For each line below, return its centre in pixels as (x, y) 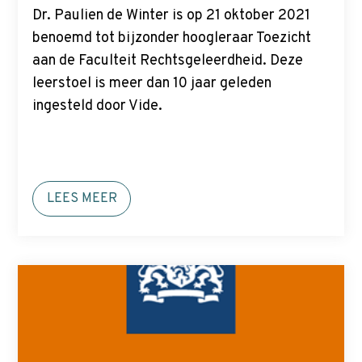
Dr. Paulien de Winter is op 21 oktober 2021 (172, 15)
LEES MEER (82, 198)
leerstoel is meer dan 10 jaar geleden (152, 83)
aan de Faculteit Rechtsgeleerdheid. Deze (168, 61)
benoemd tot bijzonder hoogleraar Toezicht (172, 38)
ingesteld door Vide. (98, 106)
